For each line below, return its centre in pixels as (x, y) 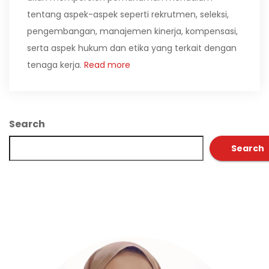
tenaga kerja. (54, 65)
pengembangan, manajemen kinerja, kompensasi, (132, 31)
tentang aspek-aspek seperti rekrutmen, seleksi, (128, 14)
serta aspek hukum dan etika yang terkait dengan (132, 48)
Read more (106, 65)
